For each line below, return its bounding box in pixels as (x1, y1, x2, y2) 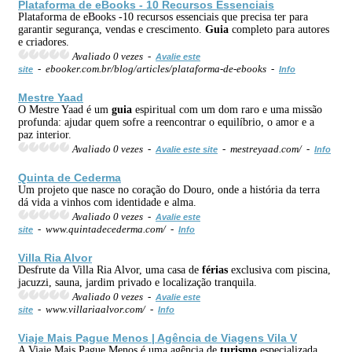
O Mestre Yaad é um (18, 103, 112, 115)
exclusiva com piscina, (228, 263, 331, 276)
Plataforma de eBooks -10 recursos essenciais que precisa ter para (18, 10, 308, 23)
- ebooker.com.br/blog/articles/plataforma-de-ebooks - (33, 62, 279, 75)
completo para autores (229, 23, 329, 35)
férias (202, 263, 228, 276)
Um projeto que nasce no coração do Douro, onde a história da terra (18, 183, 320, 196)
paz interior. (18, 128, 71, 141)
